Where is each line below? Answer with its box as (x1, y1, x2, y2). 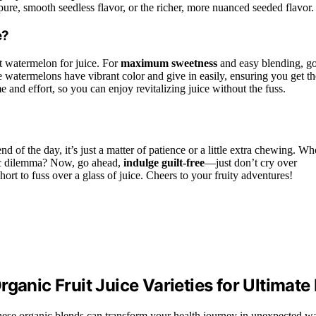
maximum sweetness (121, 56, 217, 69)
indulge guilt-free (123, 156, 205, 169)
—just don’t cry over (205, 156, 297, 169)
